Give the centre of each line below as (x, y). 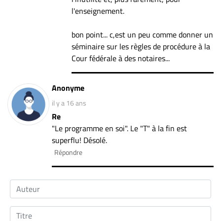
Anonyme (68, 88)
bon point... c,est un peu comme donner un (142, 34)
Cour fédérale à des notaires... (121, 58)
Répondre (68, 152)
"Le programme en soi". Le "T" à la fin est (119, 128)
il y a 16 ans (69, 103)
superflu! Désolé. (79, 140)
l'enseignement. (98, 11)
